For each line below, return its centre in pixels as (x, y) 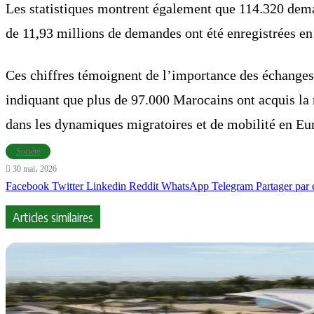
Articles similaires (53, 217)
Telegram (232, 186)
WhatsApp (185, 186)
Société (28, 152)
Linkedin (106, 186)
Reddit (144, 186)
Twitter (68, 186)
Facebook (27, 186)
